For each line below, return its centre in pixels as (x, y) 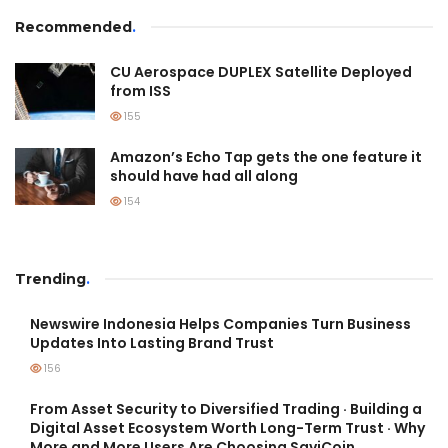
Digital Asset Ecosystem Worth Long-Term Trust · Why (227, 427)
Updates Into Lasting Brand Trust (152, 342)
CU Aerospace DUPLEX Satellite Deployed (261, 71)
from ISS (140, 90)
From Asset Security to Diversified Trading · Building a (226, 408)
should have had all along (204, 175)
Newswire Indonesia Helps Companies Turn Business (220, 323)
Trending (50, 278)
